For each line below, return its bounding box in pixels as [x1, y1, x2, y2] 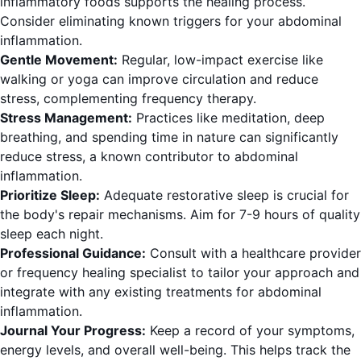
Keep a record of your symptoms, [146, 322, 355, 339]
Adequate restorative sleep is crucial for [100, 187, 349, 204]
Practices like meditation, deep [132, 110, 325, 127]
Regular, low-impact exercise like [118, 52, 323, 68]
